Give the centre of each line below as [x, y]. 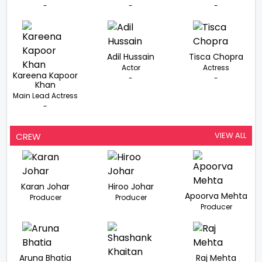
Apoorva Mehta [216, 196]
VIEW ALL [230, 136]
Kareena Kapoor [46, 76]
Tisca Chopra [216, 57]
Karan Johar [46, 187]
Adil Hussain [131, 57]
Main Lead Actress [46, 96]
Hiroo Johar [131, 187]
